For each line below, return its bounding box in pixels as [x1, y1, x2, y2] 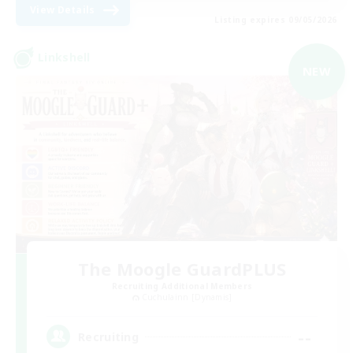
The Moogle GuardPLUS [77, 257, 287, 281]
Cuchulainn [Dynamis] [141, 292, 232, 303]
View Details [30, 2, 95, 17]
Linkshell [38, 50, 91, 65]
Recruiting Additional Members [111, 281, 253, 292]
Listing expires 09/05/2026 [214, 13, 337, 25]
